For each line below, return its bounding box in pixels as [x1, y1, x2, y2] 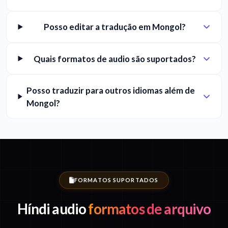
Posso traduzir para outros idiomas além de [26, 84, 195, 96]
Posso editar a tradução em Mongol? [44, 21, 186, 33]
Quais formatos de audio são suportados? [34, 53, 196, 64]
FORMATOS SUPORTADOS [74, 177, 159, 184]
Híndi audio [17, 200, 87, 218]
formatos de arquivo [86, 200, 211, 218]
